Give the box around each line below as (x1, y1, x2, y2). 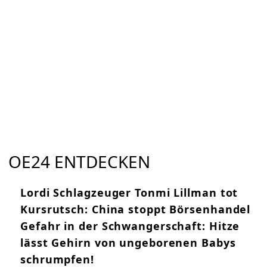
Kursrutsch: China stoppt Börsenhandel (20, 202, 251, 217)
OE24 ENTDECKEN (8, 150, 150, 173)
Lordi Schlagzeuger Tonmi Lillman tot (20, 185, 238, 200)
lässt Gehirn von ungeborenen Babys (20, 235, 236, 250)
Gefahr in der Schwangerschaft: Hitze (20, 219, 240, 234)
